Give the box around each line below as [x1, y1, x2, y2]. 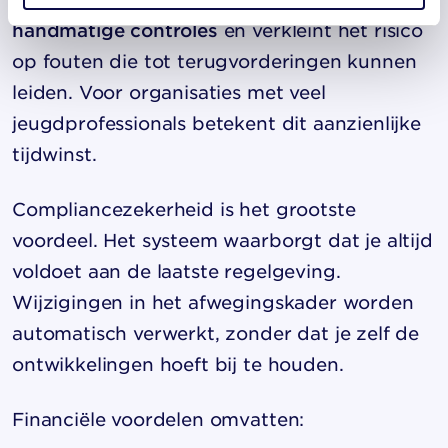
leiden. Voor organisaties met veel [12, 81, 326, 103]
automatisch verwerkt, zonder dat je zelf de [12, 322, 420, 344]
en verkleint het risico [217, 19, 423, 41]
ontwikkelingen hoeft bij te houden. [12, 353, 344, 375]
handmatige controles [12, 19, 218, 41]
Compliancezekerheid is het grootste [12, 198, 356, 220]
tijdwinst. [12, 143, 97, 165]
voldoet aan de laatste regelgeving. [12, 260, 341, 282]
